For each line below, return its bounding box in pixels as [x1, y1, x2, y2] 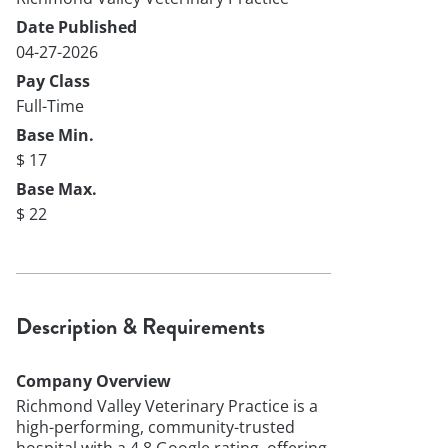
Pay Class [16, 69, 90, 92]
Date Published [16, 15, 137, 38]
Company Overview [16, 370, 171, 392]
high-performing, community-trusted [16, 416, 295, 438]
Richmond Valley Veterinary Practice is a [16, 395, 318, 417]
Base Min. [16, 123, 94, 146]
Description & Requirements [16, 310, 265, 342]
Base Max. [16, 177, 97, 200]
